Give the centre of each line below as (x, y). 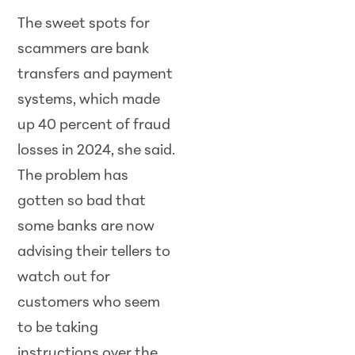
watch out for (64, 278)
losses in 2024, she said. (97, 151)
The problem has (73, 176)
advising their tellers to (94, 252)
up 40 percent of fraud (94, 126)
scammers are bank (84, 50)
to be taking (58, 328)
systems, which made (89, 100)
